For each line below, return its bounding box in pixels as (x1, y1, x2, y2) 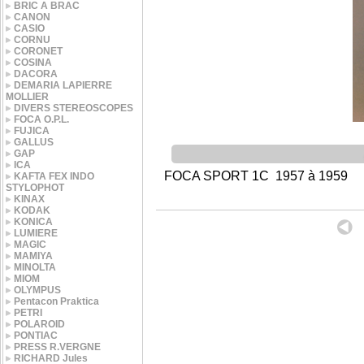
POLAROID (14, 318, 65, 330)
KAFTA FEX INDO (14, 171, 94, 182)
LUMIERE (14, 227, 58, 239)
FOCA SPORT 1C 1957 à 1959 (164, 169, 348, 183)
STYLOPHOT (6, 182, 64, 193)
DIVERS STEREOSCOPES (14, 102, 133, 114)
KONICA (14, 216, 53, 227)
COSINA (14, 57, 52, 68)
